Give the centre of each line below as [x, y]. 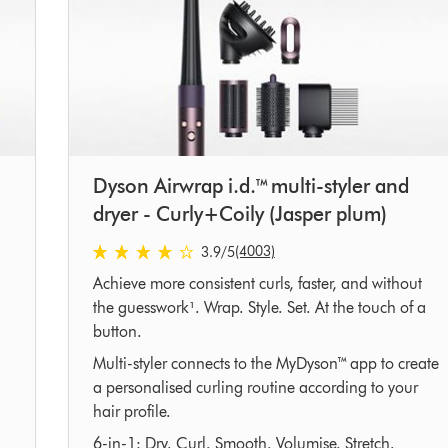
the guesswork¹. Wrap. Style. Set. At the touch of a [259, 308]
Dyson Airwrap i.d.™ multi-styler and [250, 186]
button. [117, 332]
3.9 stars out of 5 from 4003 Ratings [212, 251]
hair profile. [131, 412]
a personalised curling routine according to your [255, 388]
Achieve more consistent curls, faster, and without [257, 284]
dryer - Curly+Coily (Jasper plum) [239, 214]
